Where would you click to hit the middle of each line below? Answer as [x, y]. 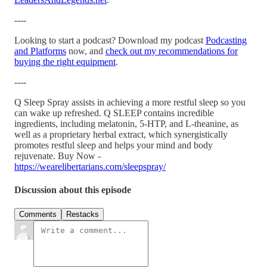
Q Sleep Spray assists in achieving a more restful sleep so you [130, 102]
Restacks [83, 215]
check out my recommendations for [172, 51]
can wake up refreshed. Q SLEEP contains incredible [114, 113]
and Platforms [40, 51]
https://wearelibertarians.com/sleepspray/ [90, 166]
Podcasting [226, 40]
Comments [38, 215]
